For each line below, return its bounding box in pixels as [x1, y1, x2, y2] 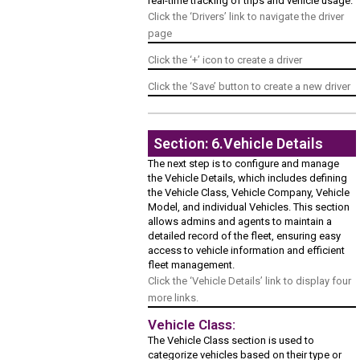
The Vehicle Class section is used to [148, 334, 315, 347]
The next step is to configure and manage [148, 157, 340, 170]
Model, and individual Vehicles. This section [148, 201, 350, 214]
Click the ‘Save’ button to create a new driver [148, 80, 351, 93]
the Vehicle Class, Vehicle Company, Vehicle [148, 186, 350, 199]
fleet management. [148, 259, 235, 272]
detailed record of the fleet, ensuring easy [148, 230, 342, 243]
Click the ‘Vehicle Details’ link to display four [148, 275, 352, 288]
